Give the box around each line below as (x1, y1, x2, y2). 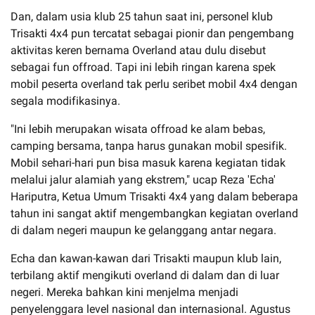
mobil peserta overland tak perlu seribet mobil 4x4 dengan (11, 77, 297, 91)
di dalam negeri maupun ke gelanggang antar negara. (11, 223, 276, 237)
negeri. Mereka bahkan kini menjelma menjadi (11, 285, 238, 299)
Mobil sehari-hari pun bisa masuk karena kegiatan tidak (11, 155, 285, 169)
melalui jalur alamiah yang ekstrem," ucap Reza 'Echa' (11, 172, 276, 186)
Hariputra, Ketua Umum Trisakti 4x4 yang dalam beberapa (11, 189, 298, 203)
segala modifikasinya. (11, 94, 120, 108)
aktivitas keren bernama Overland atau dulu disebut (11, 43, 266, 57)
